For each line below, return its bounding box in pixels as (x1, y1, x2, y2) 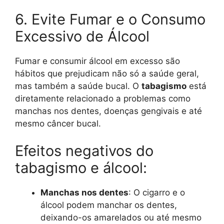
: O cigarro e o (128, 187, 185, 198)
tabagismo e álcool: (15, 159, 147, 177)
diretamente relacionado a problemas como (15, 93, 190, 103)
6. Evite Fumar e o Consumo (15, 10, 205, 28)
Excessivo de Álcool (15, 27, 149, 45)
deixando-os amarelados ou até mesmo (40, 212, 201, 223)
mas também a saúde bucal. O (15, 80, 141, 91)
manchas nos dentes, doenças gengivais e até (15, 105, 202, 116)
